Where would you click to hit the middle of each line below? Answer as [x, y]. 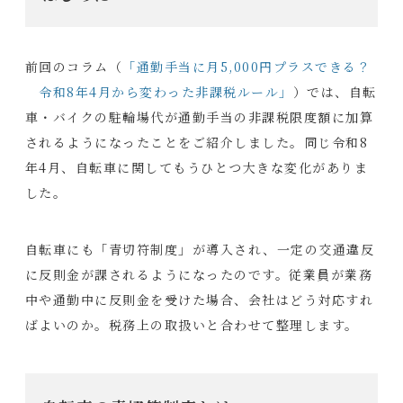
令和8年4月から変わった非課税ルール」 [159, 92]
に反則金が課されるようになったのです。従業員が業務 [199, 274]
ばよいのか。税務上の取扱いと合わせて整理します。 [192, 325]
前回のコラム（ [74, 67]
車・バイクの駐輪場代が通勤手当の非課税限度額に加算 [199, 117]
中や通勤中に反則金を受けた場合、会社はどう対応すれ [199, 300]
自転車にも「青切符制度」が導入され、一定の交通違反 [200, 249]
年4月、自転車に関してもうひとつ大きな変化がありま [197, 167]
